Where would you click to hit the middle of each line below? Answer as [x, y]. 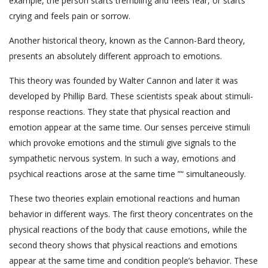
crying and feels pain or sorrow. [70, 16]
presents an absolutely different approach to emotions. [115, 56]
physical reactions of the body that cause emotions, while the [128, 230]
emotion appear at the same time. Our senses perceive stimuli [130, 127]
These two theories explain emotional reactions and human [124, 199]
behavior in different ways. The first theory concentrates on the [131, 214]
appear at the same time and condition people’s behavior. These [133, 261]
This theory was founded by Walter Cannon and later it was [124, 81]
